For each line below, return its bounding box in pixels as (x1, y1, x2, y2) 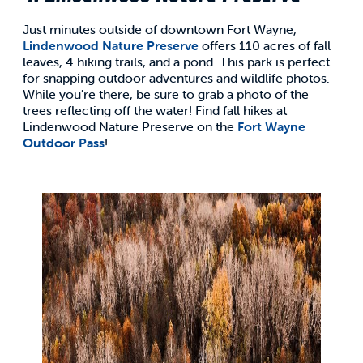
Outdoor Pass (23, 134, 105, 151)
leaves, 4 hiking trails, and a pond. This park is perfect (23, 53, 330, 70)
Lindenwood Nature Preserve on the (23, 117, 237, 135)
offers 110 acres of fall (199, 36, 331, 53)
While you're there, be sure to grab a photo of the (23, 85, 309, 102)
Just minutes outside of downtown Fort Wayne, (23, 20, 297, 37)
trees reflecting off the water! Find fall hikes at (23, 101, 287, 118)
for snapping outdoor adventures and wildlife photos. (23, 69, 330, 86)
